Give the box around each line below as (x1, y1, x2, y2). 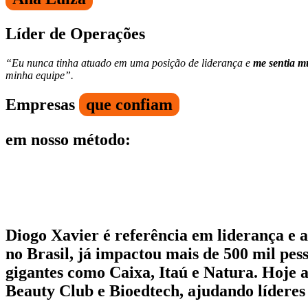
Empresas (5, 96, 79, 114)
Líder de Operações (5, 25, 145, 43)
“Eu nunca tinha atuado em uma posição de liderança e (5, 57, 253, 69)
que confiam (86, 96, 173, 114)
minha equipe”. (5, 69, 74, 82)
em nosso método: (5, 131, 131, 149)
